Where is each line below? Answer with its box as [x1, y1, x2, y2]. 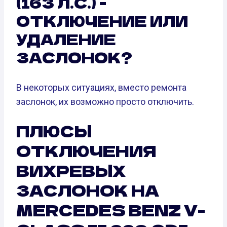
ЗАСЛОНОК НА [16, 179, 159, 202]
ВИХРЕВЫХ [16, 159, 126, 182]
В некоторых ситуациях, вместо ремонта [16, 82, 186, 93]
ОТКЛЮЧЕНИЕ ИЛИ [16, 10, 188, 31]
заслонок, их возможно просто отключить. [16, 96, 194, 107]
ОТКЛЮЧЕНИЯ [16, 139, 156, 162]
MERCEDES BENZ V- [16, 199, 205, 221]
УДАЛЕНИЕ [16, 28, 116, 49]
